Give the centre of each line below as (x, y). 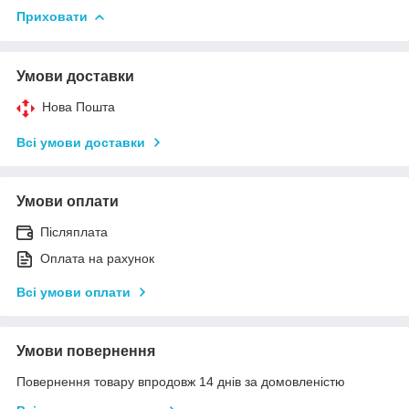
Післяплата (74, 231)
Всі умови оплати (73, 292)
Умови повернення (86, 351)
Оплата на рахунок (97, 258)
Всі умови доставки (81, 142)
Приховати (52, 16)
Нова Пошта (79, 106)
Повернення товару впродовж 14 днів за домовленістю (181, 381)
